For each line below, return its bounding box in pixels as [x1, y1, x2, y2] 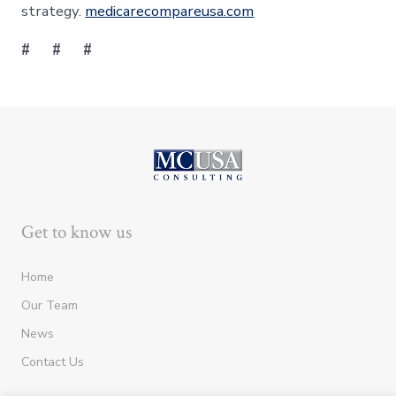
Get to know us [21, 220, 133, 245]
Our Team [21, 297, 79, 315]
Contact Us [21, 354, 85, 371]
